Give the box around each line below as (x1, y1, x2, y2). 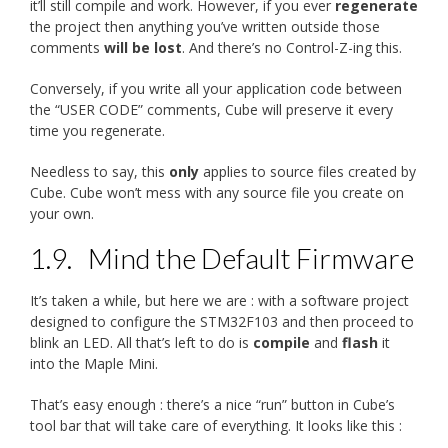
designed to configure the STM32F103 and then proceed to (30, 311, 414, 331)
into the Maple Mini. (30, 353, 158, 373)
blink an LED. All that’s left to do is (30, 332, 253, 352)
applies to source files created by (199, 161, 416, 181)
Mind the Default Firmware (88, 240, 414, 275)
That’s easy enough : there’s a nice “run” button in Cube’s (30, 394, 395, 414)
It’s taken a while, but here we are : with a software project (30, 290, 409, 310)
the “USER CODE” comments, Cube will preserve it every (30, 99, 393, 119)
